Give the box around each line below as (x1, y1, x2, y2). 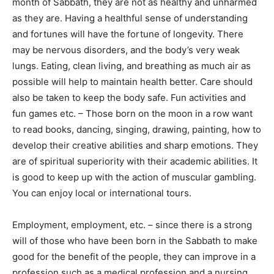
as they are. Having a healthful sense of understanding (12, 12, 248, 24)
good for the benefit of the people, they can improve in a (12, 251, 256, 263)
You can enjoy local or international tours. (12, 187, 191, 199)
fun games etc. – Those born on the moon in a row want (12, 108, 253, 120)
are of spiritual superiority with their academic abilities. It (12, 155, 257, 168)
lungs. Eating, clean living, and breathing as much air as (12, 60, 251, 72)
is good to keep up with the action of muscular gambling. (12, 171, 256, 183)
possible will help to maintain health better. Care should (12, 76, 253, 88)
